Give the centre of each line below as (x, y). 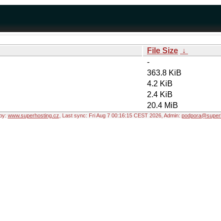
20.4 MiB (163, 105)
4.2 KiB (160, 84)
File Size (163, 51)
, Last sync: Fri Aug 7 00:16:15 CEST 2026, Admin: (120, 115)
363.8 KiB (164, 73)
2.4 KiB (160, 94)
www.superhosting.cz (33, 115)
